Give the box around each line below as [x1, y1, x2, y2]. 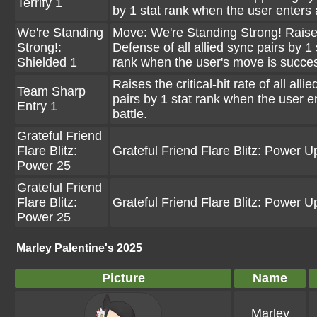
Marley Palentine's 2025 [16, 242, 142, 255]
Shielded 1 [17, 55, 77, 69]
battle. [113, 107, 147, 121]
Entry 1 [17, 99, 57, 113]
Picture [101, 271, 145, 285]
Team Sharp [17, 84, 86, 98]
